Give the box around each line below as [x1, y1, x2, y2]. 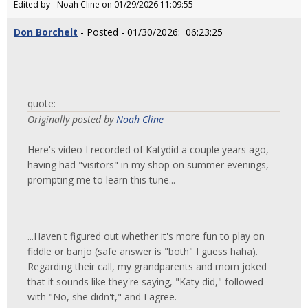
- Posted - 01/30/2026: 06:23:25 [78, 25, 223, 38]
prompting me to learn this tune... [27, 173, 175, 186]
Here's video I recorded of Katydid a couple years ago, [27, 142, 269, 156]
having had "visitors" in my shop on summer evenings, [27, 157, 269, 171]
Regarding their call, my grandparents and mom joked [27, 259, 267, 273]
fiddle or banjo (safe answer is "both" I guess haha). [27, 244, 258, 258]
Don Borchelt [14, 25, 78, 38]
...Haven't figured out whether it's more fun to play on [27, 229, 265, 243]
